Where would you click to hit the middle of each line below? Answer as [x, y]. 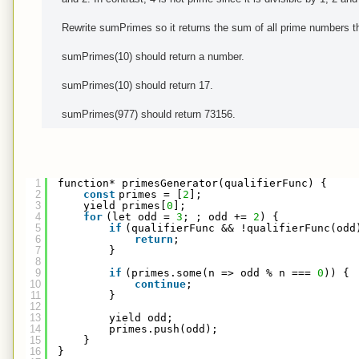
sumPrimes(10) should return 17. [137, 85]
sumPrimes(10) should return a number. [153, 56]
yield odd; [141, 317]
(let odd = [141, 216]
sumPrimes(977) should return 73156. [149, 114]
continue [160, 284]
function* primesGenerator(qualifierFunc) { [192, 183]
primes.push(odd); [163, 329]
